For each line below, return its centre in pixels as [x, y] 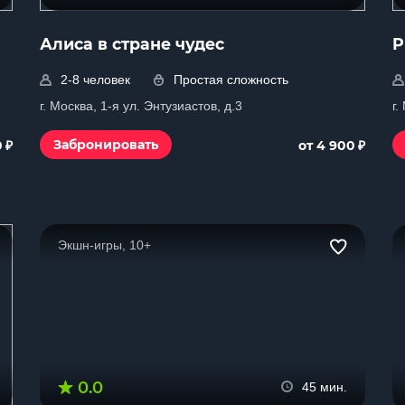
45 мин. [325, 387]
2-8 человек [95, 80]
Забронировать [106, 145]
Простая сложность [231, 80]
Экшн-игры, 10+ [104, 245]
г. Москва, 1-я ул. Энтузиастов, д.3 [141, 106]
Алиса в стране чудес [132, 44]
